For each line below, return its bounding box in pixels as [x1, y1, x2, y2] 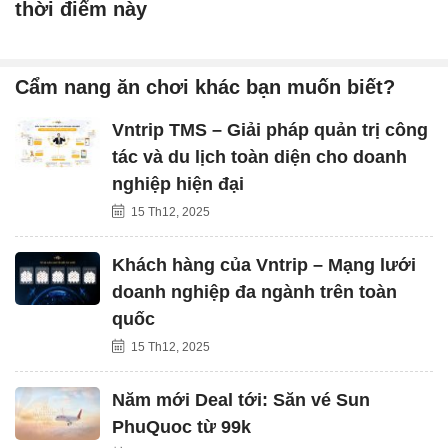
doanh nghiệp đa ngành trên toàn [112, 281, 397, 302]
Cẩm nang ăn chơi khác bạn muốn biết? [15, 75, 395, 98]
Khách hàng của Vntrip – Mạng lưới [112, 254, 416, 275]
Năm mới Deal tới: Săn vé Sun [112, 389, 370, 410]
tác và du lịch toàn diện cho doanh [112, 146, 407, 167]
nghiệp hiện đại [112, 173, 244, 194]
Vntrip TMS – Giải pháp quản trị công [112, 119, 428, 140]
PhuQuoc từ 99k [112, 416, 251, 437]
